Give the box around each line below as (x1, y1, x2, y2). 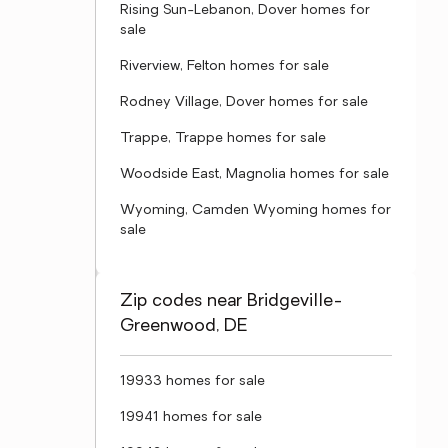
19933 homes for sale (120, 374, 265, 389)
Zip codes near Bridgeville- (120, 292, 343, 311)
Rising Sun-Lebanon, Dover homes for (120, 3, 370, 18)
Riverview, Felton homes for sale (120, 59, 329, 74)
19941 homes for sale (120, 410, 262, 425)
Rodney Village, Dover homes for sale (120, 95, 368, 110)
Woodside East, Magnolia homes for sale (120, 167, 389, 182)
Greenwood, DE (120, 317, 247, 336)
